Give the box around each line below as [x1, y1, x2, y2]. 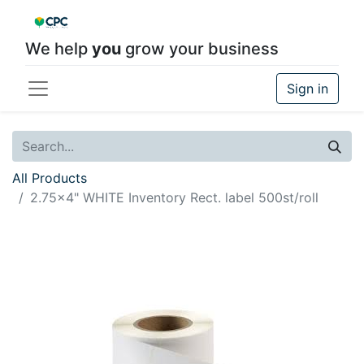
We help [25, 39, 92, 58]
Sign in [287, 80, 328, 97]
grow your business [121, 39, 279, 58]
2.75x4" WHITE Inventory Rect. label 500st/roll [30, 189, 318, 206]
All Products [12, 170, 87, 186]
